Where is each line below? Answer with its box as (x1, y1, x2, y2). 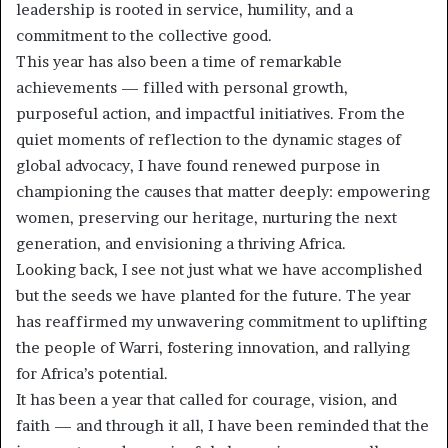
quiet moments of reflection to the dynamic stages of (16, 130, 401, 150)
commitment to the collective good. (16, 26, 272, 46)
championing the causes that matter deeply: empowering (16, 182, 430, 202)
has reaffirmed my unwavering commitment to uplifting (16, 312, 427, 332)
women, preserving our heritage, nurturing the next (16, 208, 397, 228)
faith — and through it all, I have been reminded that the (16, 416, 429, 436)
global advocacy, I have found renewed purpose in (16, 156, 380, 176)
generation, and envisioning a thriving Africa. (16, 234, 346, 254)
